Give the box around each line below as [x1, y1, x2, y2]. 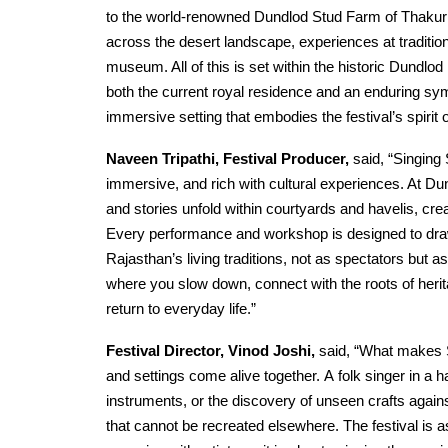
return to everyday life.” [106, 300, 256, 317]
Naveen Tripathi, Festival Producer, [106, 150, 353, 167]
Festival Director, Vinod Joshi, [106, 342, 319, 359]
